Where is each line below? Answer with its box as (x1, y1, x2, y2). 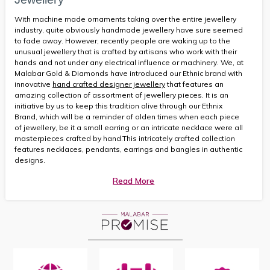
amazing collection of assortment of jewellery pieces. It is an (14, 90, 228, 99)
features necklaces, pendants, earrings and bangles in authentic (14, 144, 242, 154)
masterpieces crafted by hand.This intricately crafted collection (14, 133, 235, 143)
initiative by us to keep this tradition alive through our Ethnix (14, 101, 222, 110)
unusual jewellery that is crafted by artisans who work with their (14, 46, 237, 56)
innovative (14, 79, 52, 89)
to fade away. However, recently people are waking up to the (14, 36, 230, 45)
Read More (113, 175, 155, 186)
